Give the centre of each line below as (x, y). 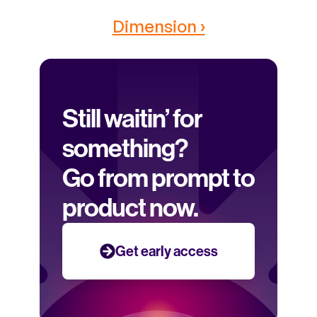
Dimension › (158, 26)
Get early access (166, 251)
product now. (130, 208)
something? (127, 149)
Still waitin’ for (132, 119)
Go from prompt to (158, 178)
